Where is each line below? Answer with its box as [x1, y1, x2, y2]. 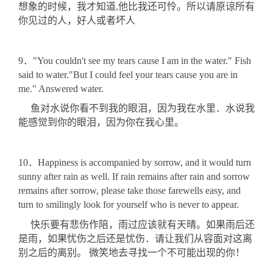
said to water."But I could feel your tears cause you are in [18, 69, 238, 80]
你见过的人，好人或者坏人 [18, 15, 135, 26]
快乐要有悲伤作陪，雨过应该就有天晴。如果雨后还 [18, 219, 255, 230]
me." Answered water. [18, 83, 104, 94]
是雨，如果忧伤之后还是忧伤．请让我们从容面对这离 [18, 233, 252, 244]
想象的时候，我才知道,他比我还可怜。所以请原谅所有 [18, 1, 255, 12]
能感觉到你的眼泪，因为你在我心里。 [18, 117, 184, 128]
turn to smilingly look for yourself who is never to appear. [18, 199, 239, 210]
